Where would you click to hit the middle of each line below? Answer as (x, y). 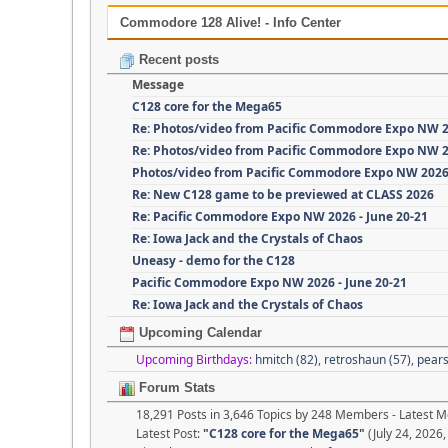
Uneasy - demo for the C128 (213, 261)
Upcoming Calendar (198, 333)
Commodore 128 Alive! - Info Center (230, 23)
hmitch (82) (286, 360)
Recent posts (177, 60)
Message (158, 85)
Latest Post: (169, 434)
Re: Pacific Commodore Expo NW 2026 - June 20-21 (280, 217)
